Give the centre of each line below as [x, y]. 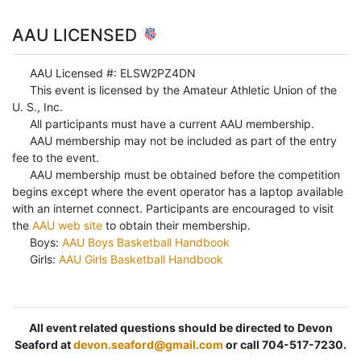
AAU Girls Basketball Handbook [141, 259]
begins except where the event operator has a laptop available [178, 192]
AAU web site [67, 226]
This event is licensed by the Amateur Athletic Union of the [181, 90]
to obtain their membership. [176, 226]
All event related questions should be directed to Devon [180, 328]
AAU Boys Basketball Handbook [145, 243]
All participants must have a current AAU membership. [170, 124]
